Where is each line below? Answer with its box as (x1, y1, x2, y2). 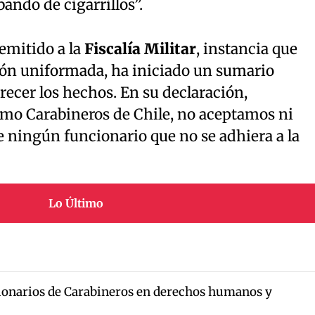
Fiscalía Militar (84, 39, 196, 58)
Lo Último (49, 195, 104, 210)
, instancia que (195, 39, 297, 58)
